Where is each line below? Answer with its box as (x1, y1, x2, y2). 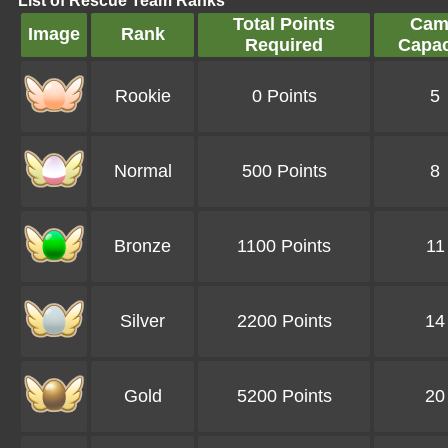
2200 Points (236, 311, 332, 332)
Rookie (114, 86, 171, 107)
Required (245, 35, 323, 56)
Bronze (114, 236, 171, 257)
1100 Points (237, 236, 331, 257)
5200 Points (236, 386, 332, 407)
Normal (113, 161, 172, 182)
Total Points (233, 14, 335, 35)
